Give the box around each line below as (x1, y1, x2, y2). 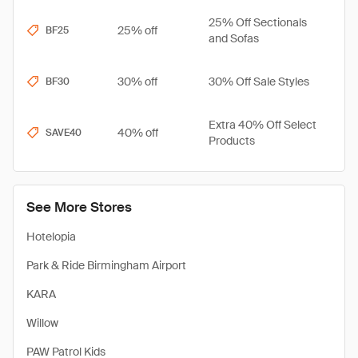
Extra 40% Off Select (209, 117, 316, 132)
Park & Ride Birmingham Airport (26, 258, 186, 272)
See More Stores (26, 198, 132, 216)
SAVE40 (46, 126, 82, 139)
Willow (26, 316, 58, 330)
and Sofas (209, 31, 259, 46)
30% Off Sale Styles (209, 74, 309, 89)
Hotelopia (26, 229, 76, 244)
